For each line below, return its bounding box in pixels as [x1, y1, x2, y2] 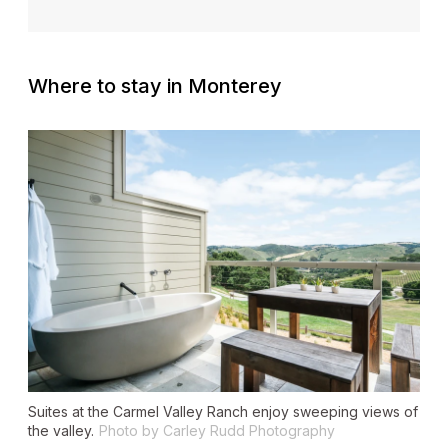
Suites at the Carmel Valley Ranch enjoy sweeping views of [28, 402, 418, 420]
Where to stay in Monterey [28, 74, 282, 99]
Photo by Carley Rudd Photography [99, 421, 335, 439]
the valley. [28, 421, 94, 439]
